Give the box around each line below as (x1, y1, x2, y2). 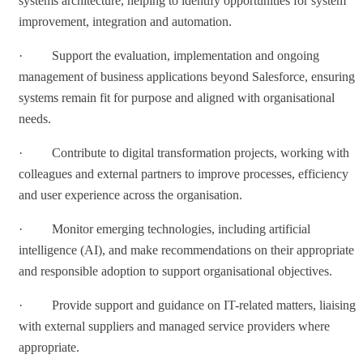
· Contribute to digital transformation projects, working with (19, 145, 349, 160)
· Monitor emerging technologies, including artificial (19, 221, 310, 236)
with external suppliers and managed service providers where (19, 318, 330, 333)
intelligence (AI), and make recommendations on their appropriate (19, 242, 354, 257)
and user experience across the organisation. (19, 187, 242, 202)
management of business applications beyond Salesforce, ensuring (19, 69, 355, 83)
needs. (19, 111, 51, 126)
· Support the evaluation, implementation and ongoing (19, 48, 319, 62)
